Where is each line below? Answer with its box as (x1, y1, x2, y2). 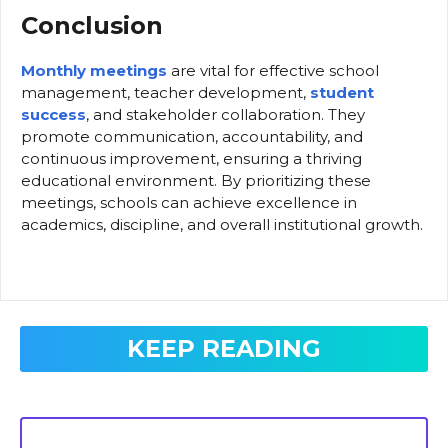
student (310, 82, 374, 102)
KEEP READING (127, 334, 321, 364)
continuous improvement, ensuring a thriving (21, 148, 362, 168)
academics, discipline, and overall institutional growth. (21, 214, 423, 234)
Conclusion (21, 10, 163, 40)
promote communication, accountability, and (21, 126, 363, 146)
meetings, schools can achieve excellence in (21, 192, 357, 212)
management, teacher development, (21, 82, 310, 102)
